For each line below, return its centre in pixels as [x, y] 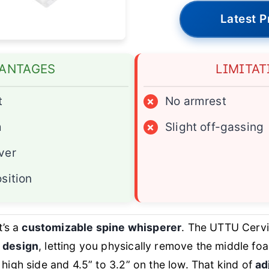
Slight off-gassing [215, 127]
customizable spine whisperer [102, 227]
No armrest [196, 101]
